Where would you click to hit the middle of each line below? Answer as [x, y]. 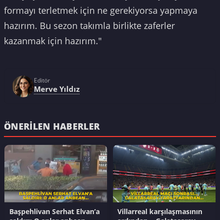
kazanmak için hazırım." [53, 41]
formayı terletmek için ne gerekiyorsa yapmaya [101, 10]
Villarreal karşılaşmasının [160, 212]
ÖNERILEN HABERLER [52, 126]
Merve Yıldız [57, 89]
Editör [42, 80]
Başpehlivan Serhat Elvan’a [54, 212]
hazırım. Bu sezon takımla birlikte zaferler [89, 25]
